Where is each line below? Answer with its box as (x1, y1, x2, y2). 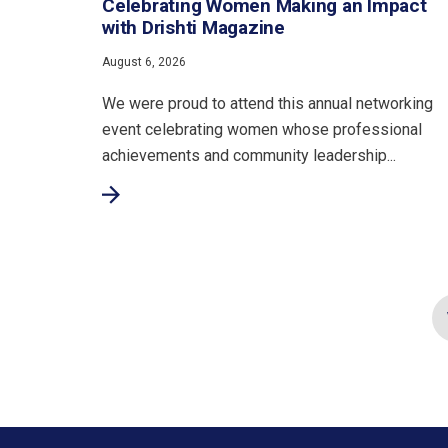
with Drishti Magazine (102, 16, 285, 40)
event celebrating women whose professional (102, 120, 423, 140)
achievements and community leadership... (102, 146, 397, 166)
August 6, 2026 (102, 55, 187, 70)
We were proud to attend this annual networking (102, 94, 434, 114)
